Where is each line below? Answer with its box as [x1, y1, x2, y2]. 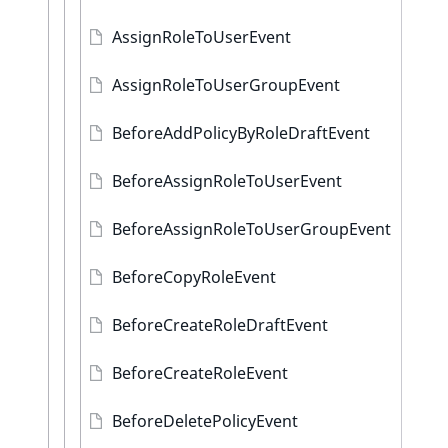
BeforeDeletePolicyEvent [112, 410, 298, 432]
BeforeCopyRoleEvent [112, 266, 276, 288]
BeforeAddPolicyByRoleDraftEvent [112, 122, 370, 144]
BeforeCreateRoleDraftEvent [112, 314, 328, 336]
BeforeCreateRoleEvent [112, 362, 288, 384]
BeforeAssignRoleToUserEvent [112, 170, 342, 192]
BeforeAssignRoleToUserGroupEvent [112, 218, 391, 240]
